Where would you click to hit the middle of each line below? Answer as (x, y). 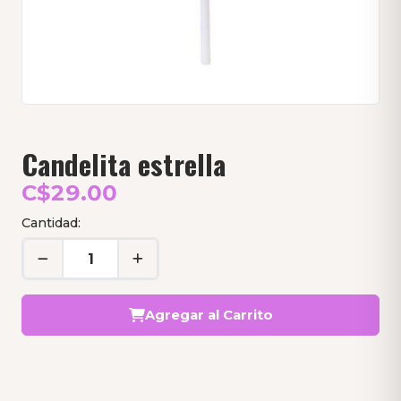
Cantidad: (51, 223)
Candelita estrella (124, 164)
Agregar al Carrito (209, 315)
